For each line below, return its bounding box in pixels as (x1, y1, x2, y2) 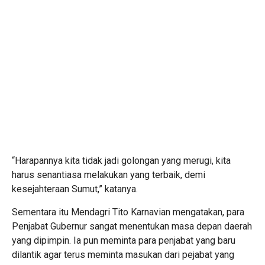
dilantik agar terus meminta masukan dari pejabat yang (12, 248, 234, 260)
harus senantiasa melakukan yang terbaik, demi (12, 169, 205, 180)
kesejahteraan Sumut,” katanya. (12, 183, 138, 195)
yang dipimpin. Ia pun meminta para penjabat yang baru (12, 234, 235, 246)
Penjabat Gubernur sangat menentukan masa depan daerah (12, 220, 252, 232)
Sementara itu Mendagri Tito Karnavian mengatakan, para (12, 206, 244, 218)
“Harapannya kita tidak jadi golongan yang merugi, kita (12, 154, 231, 166)
